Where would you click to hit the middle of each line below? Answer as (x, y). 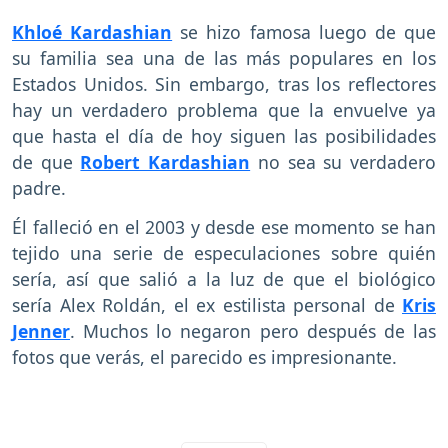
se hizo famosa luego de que (304, 31)
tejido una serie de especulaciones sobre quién (224, 252)
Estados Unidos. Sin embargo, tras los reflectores (224, 83)
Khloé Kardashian (92, 31)
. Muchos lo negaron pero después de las (253, 330)
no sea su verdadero (343, 161)
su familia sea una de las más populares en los (224, 57)
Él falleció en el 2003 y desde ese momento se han (224, 226)
